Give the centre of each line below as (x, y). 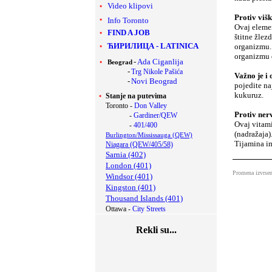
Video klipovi (130, 6)
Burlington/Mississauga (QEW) (149, 135)
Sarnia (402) (126, 155)
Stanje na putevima (136, 96)
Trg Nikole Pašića (157, 72)
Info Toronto (128, 20)
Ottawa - (118, 209)
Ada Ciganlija (160, 62)
